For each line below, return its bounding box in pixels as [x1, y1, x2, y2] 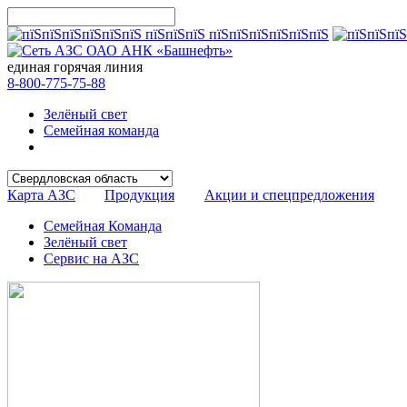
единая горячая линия [7, 59, 143, 74]
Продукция [104, 187, 174, 203]
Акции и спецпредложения [204, 187, 374, 203]
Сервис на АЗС [44, 251, 139, 266]
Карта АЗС [7, 187, 75, 203]
